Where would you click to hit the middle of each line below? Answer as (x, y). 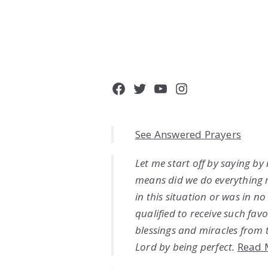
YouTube (183, 88)
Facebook (144, 88)
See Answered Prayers (188, 134)
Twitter (157, 88)
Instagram (210, 88)
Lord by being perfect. (185, 246)
